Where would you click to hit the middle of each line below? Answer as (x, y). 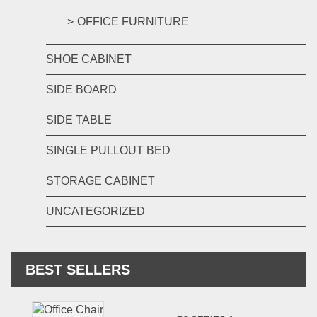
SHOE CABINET (89, 59)
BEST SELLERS (78, 270)
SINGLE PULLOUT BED (108, 150)
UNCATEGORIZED (96, 211)
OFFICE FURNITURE (133, 22)
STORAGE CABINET (100, 181)
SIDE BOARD (81, 90)
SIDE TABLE (79, 120)
